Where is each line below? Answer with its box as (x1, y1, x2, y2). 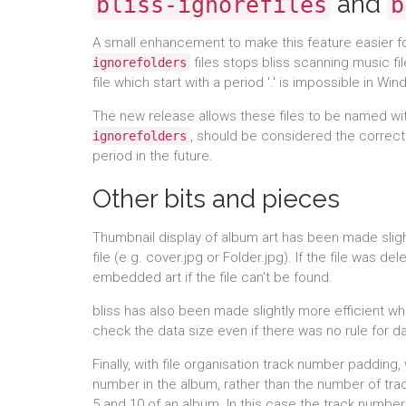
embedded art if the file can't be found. (92, 269, 333, 285)
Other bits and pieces (92, 184, 340, 214)
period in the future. (92, 148, 213, 164)
